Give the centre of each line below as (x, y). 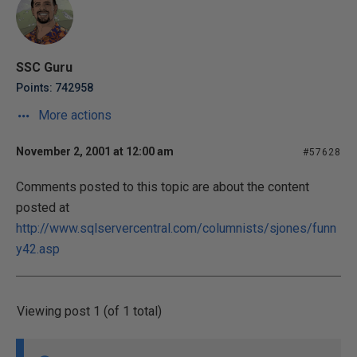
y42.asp (38, 249)
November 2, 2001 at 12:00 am (95, 151)
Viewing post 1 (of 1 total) (89, 311)
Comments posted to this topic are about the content (163, 187)
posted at (43, 208)
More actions (73, 115)
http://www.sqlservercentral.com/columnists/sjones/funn (176, 228)
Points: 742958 (55, 88)
